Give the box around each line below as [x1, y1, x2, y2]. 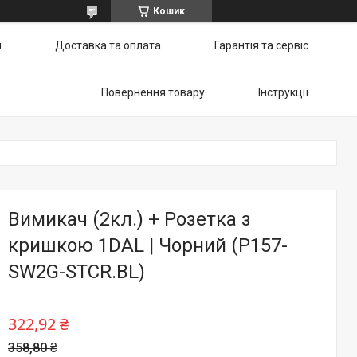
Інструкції [258, 86, 308, 99]
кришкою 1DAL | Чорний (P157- [8, 234, 288, 257]
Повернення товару [101, 86, 205, 99]
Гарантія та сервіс [214, 39, 308, 52]
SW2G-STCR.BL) [8, 261, 145, 283]
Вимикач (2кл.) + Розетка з [8, 208, 251, 230]
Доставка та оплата [55, 39, 161, 52]
